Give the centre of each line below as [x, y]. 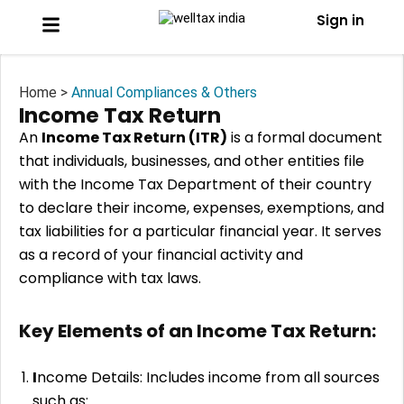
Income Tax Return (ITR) [134, 137]
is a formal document [305, 137]
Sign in [340, 20]
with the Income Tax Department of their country [195, 184]
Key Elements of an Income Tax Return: [197, 331]
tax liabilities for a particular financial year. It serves [200, 231]
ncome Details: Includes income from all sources [208, 377]
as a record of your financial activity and [161, 254]
